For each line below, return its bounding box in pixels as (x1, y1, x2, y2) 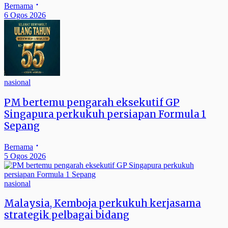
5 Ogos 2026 (4, 151, 46, 160)
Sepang (4, 120, 40, 132)
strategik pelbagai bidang (4, 209, 129, 221)
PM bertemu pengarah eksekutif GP (4, 96, 180, 108)
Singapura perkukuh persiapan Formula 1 (4, 108, 206, 120)
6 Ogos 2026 (4, 11, 46, 20)
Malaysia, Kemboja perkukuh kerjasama (4, 197, 201, 210)
